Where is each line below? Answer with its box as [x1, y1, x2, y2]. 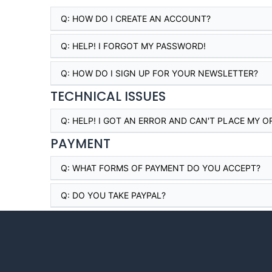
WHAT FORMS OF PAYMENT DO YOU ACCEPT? [72, 163, 260, 173]
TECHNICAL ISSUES [50, 87, 166, 105]
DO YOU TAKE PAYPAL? [72, 190, 166, 200]
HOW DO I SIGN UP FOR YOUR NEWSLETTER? [72, 68, 258, 78]
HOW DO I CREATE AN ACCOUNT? [72, 13, 211, 24]
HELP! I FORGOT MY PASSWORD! [72, 41, 206, 51]
